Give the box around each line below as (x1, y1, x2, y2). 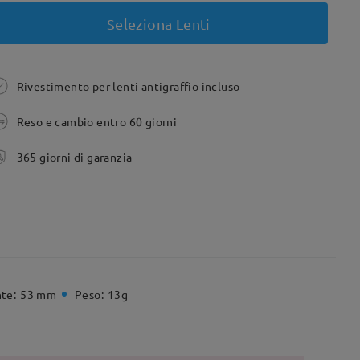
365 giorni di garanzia (16, 149, 133, 164)
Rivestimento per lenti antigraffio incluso (16, 79, 240, 93)
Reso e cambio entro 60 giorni (16, 114, 178, 129)
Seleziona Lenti (106, 14, 211, 32)
